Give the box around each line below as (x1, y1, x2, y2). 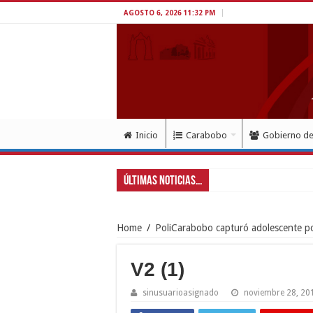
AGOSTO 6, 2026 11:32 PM (124, 9, 215, 17)
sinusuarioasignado (143, 287, 219, 298)
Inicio (136, 129, 158, 140)
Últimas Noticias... (124, 174, 202, 188)
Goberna (214, 174, 248, 185)
